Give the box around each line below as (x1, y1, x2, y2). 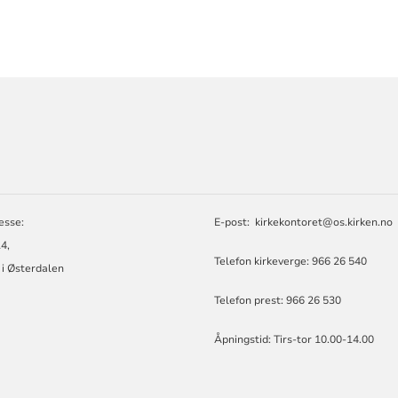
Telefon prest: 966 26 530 (214, 292, 345, 307)
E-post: (214, 214, 256, 229)
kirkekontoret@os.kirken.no (255, 214, 394, 229)
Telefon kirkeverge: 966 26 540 (214, 253, 368, 268)
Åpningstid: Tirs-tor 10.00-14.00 (214, 331, 375, 346)
